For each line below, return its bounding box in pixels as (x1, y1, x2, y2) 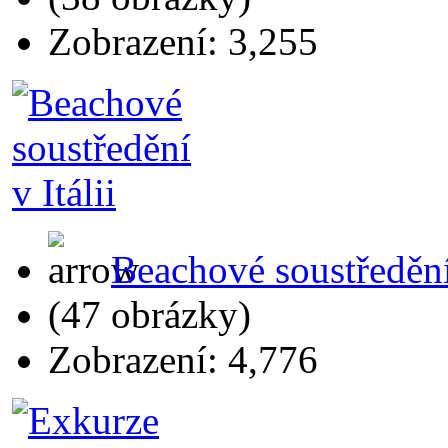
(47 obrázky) (48, 292, 251, 336)
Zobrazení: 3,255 (48, 19, 318, 63)
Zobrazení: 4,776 (48, 337, 318, 381)
